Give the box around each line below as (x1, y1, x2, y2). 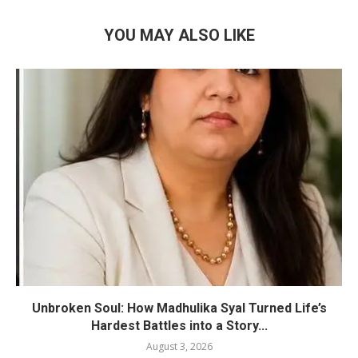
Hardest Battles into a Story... (90, 317, 268, 333)
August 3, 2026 (145, 339, 213, 353)
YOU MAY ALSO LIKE (103, 25, 255, 45)
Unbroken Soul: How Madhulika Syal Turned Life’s (31, 300, 327, 316)
